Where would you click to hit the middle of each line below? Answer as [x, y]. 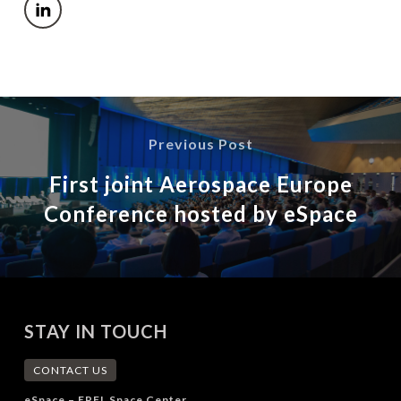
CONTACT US [70, 371]
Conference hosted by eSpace [200, 214]
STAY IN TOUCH [95, 332]
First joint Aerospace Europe [200, 184]
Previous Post [200, 144]
